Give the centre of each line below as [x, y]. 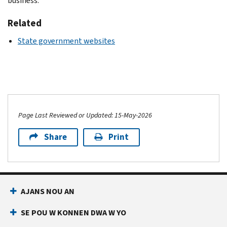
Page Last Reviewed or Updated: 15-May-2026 [85, 115]
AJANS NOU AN [48, 191]
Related [25, 23]
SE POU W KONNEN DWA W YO [73, 212]
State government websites [66, 41]
